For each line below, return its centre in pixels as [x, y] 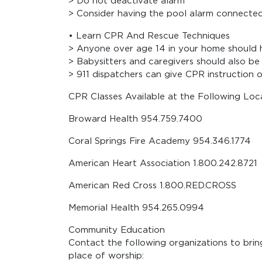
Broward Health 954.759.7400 [135, 119]
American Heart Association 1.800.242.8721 [163, 163]
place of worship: [106, 256]
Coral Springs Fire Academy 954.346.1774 [160, 141]
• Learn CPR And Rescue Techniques [149, 36]
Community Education [117, 230]
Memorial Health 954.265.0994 [136, 208]
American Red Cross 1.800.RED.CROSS [152, 185]
